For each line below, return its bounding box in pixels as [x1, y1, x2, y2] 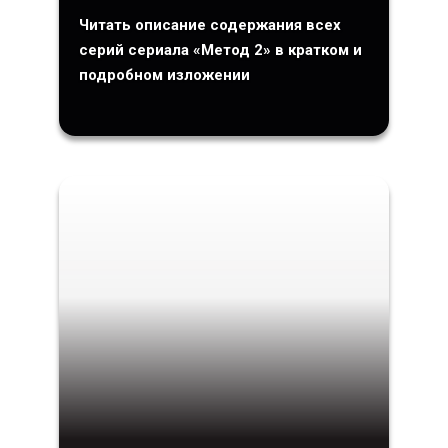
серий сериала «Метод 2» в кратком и [79, 40, 362, 59]
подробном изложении [79, 65, 250, 84]
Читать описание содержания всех [79, 15, 341, 34]
